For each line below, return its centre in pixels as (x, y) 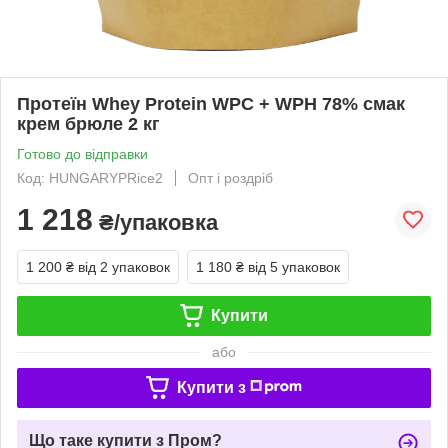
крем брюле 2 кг (88, 123)
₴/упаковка (155, 222)
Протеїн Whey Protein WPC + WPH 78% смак (211, 103)
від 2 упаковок (124, 266)
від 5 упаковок (294, 266)
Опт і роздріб (230, 177)
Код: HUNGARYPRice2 (90, 177)
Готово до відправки (82, 153)
